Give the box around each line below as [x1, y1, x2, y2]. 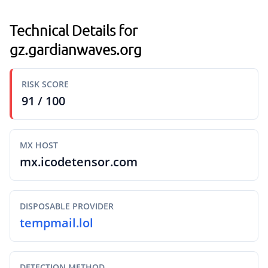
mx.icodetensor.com [20, 154, 138, 170]
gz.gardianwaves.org [10, 40, 142, 58]
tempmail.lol [20, 215, 93, 231]
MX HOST [20, 139, 58, 151]
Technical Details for [10, 21, 138, 39]
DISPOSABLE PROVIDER [20, 200, 114, 212]
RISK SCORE [22, 78, 69, 90]
